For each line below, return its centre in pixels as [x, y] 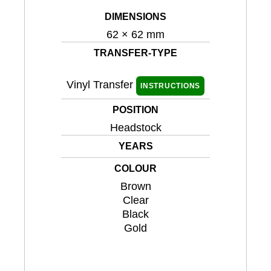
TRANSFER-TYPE [135, 53]
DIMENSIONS [135, 16]
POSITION [135, 109]
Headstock [135, 127]
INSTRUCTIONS [170, 86]
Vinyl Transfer [101, 84]
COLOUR [135, 168]
